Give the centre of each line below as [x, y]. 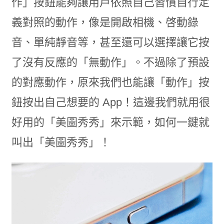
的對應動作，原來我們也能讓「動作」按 [110, 82]
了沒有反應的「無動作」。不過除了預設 [110, 62]
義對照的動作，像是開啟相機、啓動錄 [105, 22]
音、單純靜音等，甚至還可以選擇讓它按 [110, 42]
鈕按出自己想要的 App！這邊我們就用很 [110, 102]
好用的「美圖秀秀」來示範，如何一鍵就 [110, 122]
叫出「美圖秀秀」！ [61, 142]
